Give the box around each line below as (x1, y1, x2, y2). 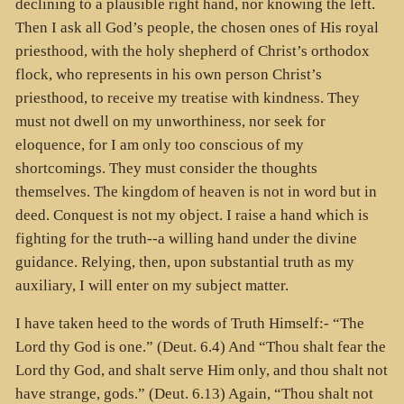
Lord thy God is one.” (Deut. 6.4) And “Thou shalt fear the (14, 338, 386, 356)
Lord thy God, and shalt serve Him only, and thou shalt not (14, 362, 388, 380)
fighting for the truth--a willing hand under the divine (14, 229, 357, 247)
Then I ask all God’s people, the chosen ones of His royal (14, 18, 379, 36)
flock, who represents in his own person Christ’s (14, 65, 322, 83)
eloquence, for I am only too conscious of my (14, 135, 304, 153)
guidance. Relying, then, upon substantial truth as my (14, 252, 354, 271)
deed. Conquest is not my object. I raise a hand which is (14, 206, 369, 224)
